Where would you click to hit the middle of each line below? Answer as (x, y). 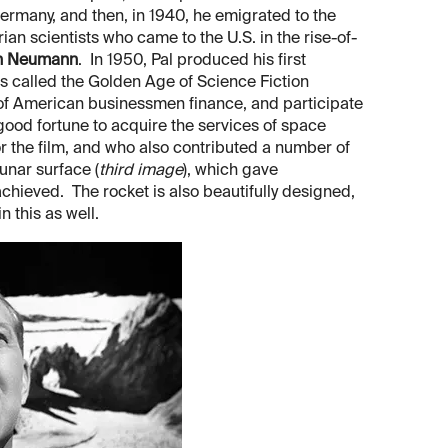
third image (141, 171)
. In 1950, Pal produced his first (192, 61)
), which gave (230, 171)
